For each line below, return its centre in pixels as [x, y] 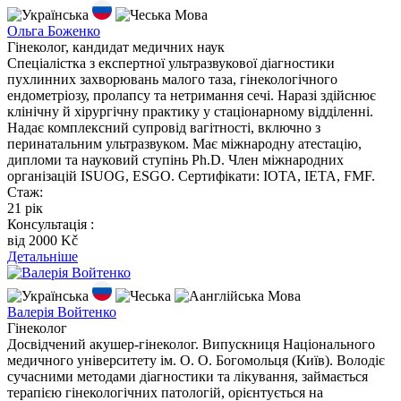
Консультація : [51, 225]
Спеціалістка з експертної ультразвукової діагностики [171, 64]
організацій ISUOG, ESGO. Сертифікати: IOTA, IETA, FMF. [191, 176]
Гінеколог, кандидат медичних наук [116, 47]
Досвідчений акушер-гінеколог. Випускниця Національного [191, 345]
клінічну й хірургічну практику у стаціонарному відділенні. [190, 112]
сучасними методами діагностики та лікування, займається [188, 377]
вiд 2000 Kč [43, 241]
